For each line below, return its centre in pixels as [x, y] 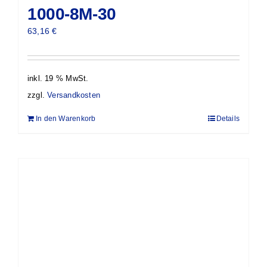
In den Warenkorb [66, 118]
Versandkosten [74, 95]
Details [228, 118]
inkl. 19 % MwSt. [58, 79]
